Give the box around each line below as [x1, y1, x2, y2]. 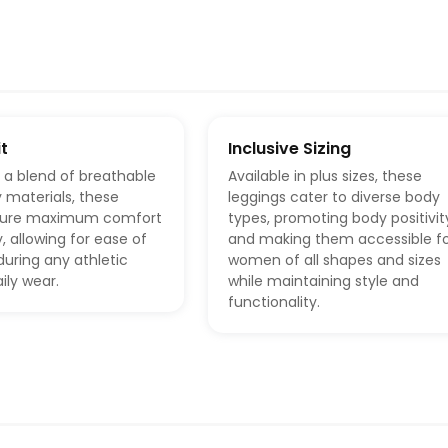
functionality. [227, 292, 320, 313]
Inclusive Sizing [227, 137, 351, 161]
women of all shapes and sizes [227, 250, 441, 271]
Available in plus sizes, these [227, 166, 422, 187]
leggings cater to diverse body [227, 187, 440, 208]
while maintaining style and [227, 271, 419, 292]
